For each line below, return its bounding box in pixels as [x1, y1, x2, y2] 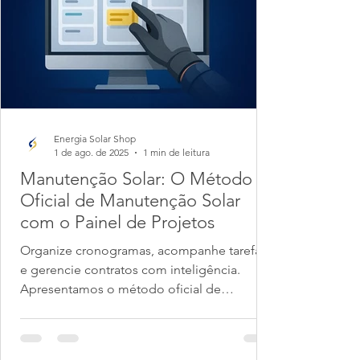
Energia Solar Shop [54, 133, 136, 145]
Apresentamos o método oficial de [20, 281, 221, 297]
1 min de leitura [143, 146, 210, 158]
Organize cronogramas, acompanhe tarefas [20, 243, 267, 258]
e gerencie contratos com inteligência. [20, 262, 240, 277]
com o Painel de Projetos [20, 211, 215, 233]
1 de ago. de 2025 [54, 146, 129, 158]
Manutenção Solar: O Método [20, 168, 252, 190]
